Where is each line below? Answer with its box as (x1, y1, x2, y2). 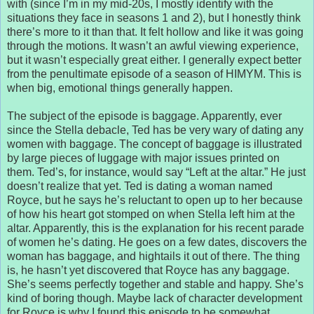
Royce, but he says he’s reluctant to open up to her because (7, 193, 303, 206)
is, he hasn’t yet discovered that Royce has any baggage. (7, 264, 289, 276)
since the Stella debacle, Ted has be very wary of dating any (7, 123, 303, 136)
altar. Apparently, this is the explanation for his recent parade (7, 221, 304, 234)
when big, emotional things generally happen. (7, 81, 233, 94)
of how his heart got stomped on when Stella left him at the (7, 207, 295, 220)
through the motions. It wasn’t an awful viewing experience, (7, 39, 299, 52)
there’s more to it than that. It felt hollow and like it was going (7, 25, 303, 38)
